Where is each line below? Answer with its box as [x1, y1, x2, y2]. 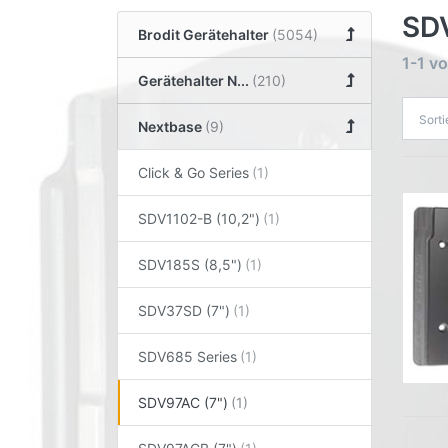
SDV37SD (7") [138, 301, 230, 319]
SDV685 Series [138, 347, 237, 365]
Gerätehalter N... [138, 71, 249, 89]
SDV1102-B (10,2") [138, 209, 260, 227]
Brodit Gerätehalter [138, 25, 269, 43]
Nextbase [138, 117, 202, 135]
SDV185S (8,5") [138, 255, 242, 273]
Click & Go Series [138, 163, 249, 181]
